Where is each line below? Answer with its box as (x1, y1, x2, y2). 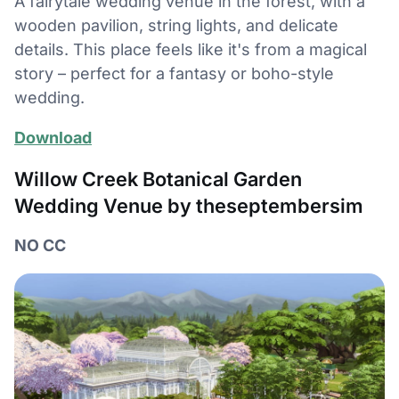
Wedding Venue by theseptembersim (14, 193, 363, 217)
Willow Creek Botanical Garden (14, 167, 302, 191)
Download (14, 127, 92, 147)
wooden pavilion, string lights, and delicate (14, 15, 338, 35)
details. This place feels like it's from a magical (14, 39, 367, 59)
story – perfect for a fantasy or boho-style (14, 63, 334, 83)
